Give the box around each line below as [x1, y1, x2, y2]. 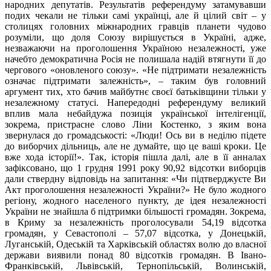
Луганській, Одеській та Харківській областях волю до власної [5, 239, 266, 250]
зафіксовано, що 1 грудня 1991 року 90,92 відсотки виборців [5, 163, 266, 174]
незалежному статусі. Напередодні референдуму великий [5, 97, 266, 108]
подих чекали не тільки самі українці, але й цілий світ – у [5, 10, 266, 21]
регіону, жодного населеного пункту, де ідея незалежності [5, 195, 266, 206]
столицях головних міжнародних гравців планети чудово [5, 21, 266, 32]
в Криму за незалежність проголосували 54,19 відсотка [5, 217, 266, 228]
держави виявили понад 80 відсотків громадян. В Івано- [5, 250, 266, 261]
